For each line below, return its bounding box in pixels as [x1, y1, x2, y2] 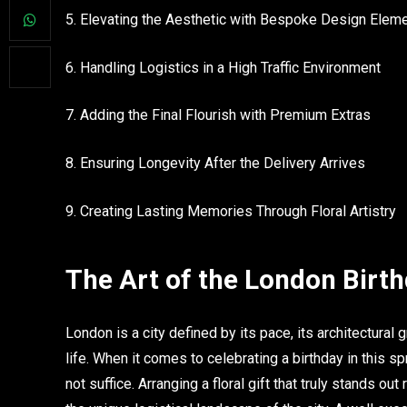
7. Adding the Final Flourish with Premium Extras [65, 106, 371, 124]
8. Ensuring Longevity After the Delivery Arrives [65, 154, 365, 172]
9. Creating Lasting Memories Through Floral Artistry [65, 202, 396, 220]
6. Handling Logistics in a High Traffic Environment [65, 58, 381, 76]
